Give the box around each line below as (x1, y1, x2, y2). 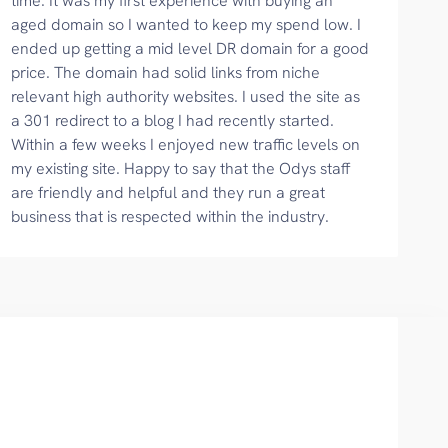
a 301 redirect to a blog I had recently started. (11, 110, 335, 131)
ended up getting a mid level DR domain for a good (11, 38, 370, 59)
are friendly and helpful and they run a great (11, 182, 326, 203)
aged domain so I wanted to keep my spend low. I (11, 14, 362, 35)
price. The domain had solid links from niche (11, 62, 321, 83)
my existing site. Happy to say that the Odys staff (11, 158, 351, 179)
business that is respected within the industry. (11, 206, 330, 227)
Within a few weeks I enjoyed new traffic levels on (11, 134, 361, 155)
